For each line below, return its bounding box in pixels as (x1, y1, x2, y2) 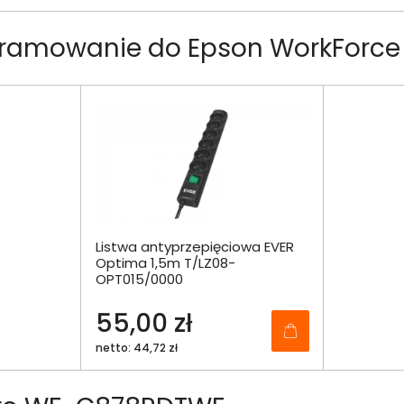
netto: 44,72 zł (95, 340, 178, 356)
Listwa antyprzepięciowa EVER (95, 237, 294, 257)
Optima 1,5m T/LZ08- (95, 253, 235, 273)
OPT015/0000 (95, 270, 183, 289)
